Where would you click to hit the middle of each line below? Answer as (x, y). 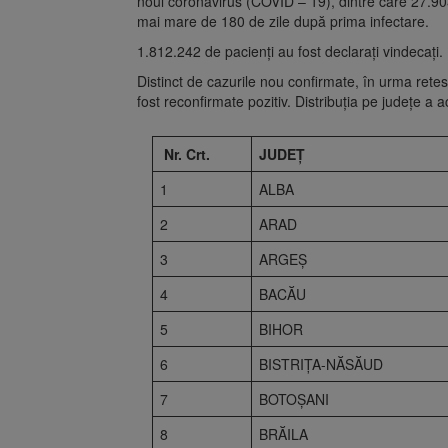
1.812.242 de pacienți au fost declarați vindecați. (290, 50)
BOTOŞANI (294, 398)
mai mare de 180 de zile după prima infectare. (283, 20)
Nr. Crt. (187, 153)
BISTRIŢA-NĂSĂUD (321, 363)
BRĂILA (283, 433)
